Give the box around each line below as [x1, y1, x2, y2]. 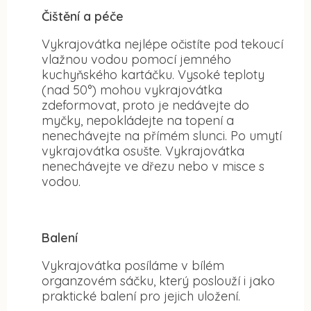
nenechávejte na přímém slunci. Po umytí [42, 127, 282, 144]
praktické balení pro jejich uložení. [42, 287, 240, 304]
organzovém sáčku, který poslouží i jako [42, 272, 275, 289]
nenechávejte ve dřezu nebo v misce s [42, 158, 264, 174]
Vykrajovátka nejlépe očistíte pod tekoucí [42, 35, 283, 52]
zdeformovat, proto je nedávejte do [42, 96, 249, 113]
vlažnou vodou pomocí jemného [42, 51, 231, 67]
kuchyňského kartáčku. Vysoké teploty [42, 66, 264, 83]
